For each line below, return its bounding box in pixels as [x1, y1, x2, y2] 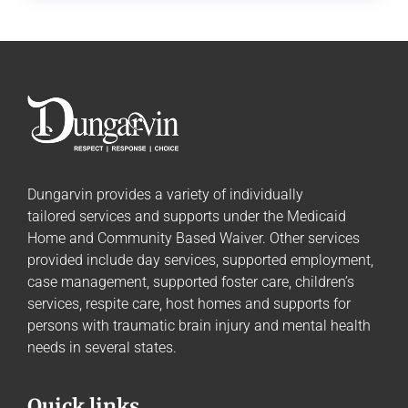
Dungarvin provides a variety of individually [27, 186, 303, 203]
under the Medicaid [219, 208, 346, 225]
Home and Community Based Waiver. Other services [27, 229, 360, 247]
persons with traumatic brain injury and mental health [27, 317, 371, 334]
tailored [27, 208, 79, 225]
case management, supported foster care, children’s [27, 273, 354, 291]
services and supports [79, 208, 219, 225]
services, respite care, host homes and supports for [27, 295, 351, 312]
